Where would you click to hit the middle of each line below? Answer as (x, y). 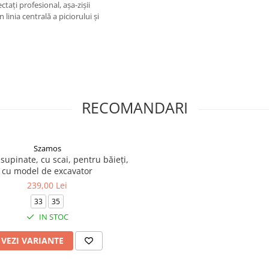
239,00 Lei (47, 185)
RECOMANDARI (134, 107)
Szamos (47, 148)
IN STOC (53, 217)
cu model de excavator (47, 171)
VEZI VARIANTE (32, 240)
